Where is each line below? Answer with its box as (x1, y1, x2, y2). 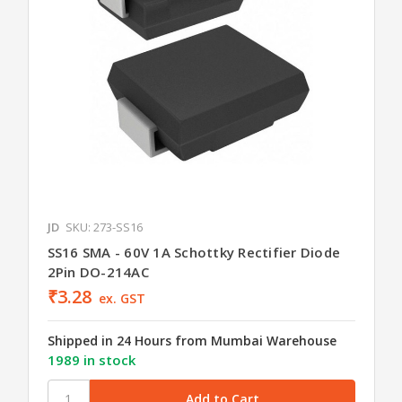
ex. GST (99, 290, 146, 308)
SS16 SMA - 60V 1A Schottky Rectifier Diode (47, 243, 340, 262)
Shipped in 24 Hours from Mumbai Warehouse (47, 332, 336, 350)
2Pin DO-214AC (47, 263, 149, 282)
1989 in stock (47, 351, 135, 370)
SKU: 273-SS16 (65, 219, 143, 236)
